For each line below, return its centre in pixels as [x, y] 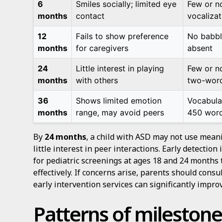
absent [200, 48]
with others [97, 80]
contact [90, 16]
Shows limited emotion [119, 101]
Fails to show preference [122, 36]
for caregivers [102, 48]
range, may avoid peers [120, 112]
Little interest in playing [120, 68]
